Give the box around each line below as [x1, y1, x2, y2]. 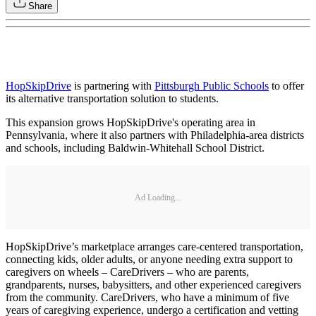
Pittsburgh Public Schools [154, 80, 269, 92]
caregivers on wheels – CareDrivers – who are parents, [6, 266, 249, 279]
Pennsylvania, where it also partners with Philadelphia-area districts [6, 129, 304, 142]
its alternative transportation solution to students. [6, 92, 221, 105]
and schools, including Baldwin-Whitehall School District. [6, 142, 267, 154]
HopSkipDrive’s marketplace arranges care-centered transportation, [6, 241, 303, 253]
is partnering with [71, 80, 154, 92]
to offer [269, 80, 304, 92]
